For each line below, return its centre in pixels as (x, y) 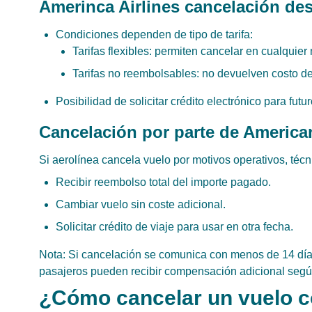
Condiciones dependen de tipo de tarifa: (154, 34)
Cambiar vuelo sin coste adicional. (141, 204)
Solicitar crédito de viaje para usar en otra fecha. (174, 227)
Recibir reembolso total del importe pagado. (163, 182)
